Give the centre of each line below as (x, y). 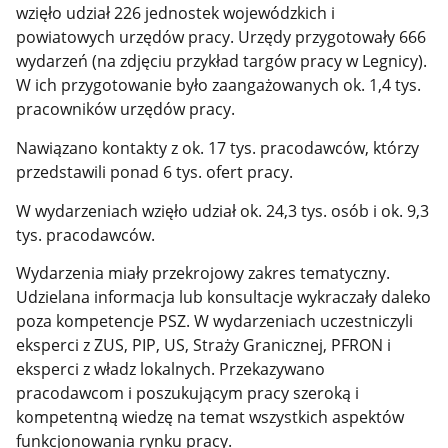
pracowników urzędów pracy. (126, 109)
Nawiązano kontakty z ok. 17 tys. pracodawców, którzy (218, 147)
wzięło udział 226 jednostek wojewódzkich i (176, 13)
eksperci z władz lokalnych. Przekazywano (171, 369)
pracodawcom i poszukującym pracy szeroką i (188, 393)
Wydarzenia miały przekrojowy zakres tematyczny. (203, 273)
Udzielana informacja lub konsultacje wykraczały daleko (224, 297)
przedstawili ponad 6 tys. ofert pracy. (155, 171)
